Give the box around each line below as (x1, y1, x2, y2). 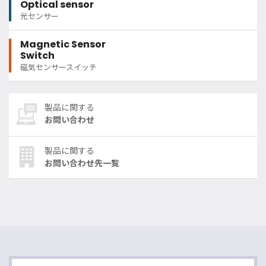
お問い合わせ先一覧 (45, 157, 119, 170)
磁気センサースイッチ (20, 62, 97, 73)
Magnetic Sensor (20, 37, 106, 52)
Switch (20, 49, 55, 63)
